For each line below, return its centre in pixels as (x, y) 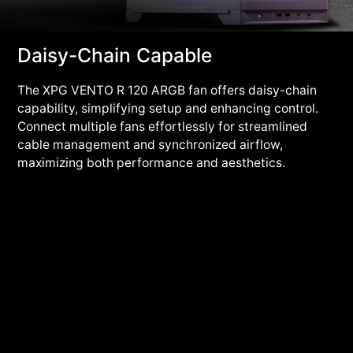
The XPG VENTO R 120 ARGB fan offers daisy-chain (167, 90)
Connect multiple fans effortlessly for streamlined (163, 126)
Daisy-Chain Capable (115, 55)
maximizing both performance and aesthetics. (152, 162)
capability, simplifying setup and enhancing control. (168, 108)
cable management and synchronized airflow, (150, 144)
